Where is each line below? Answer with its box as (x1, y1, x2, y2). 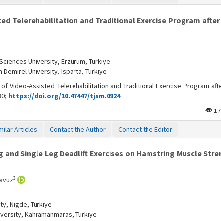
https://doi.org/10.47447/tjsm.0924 (8, 91, 120, 100)
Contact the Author (50, 125, 106, 134)
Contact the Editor (118, 125, 172, 134)
